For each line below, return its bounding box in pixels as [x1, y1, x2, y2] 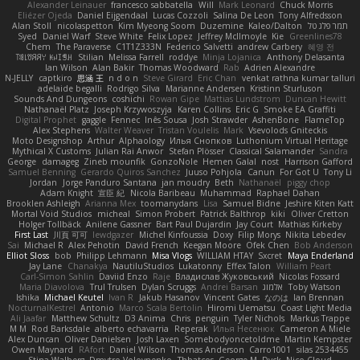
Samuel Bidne [222, 198, 280, 210]
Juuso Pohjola [186, 166, 243, 178]
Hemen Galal [202, 156, 257, 168]
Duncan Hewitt [285, 93, 347, 105]
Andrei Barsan [201, 281, 259, 293]
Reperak [174, 323, 208, 335]
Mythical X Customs [12, 145, 92, 157]
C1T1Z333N [115, 41, 162, 53]
